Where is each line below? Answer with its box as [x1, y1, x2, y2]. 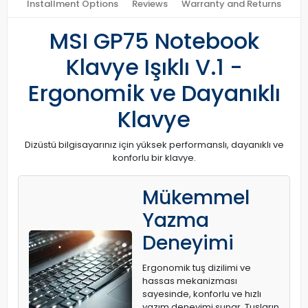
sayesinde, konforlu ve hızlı [142, 287, 261, 300]
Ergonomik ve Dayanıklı [27, 78, 280, 109]
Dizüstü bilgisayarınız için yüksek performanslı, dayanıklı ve [24, 138, 284, 151]
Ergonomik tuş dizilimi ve [142, 261, 251, 274]
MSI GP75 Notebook [49, 25, 259, 56]
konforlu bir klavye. [112, 151, 196, 164]
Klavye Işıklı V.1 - [65, 52, 243, 82]
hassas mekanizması [142, 274, 237, 287]
